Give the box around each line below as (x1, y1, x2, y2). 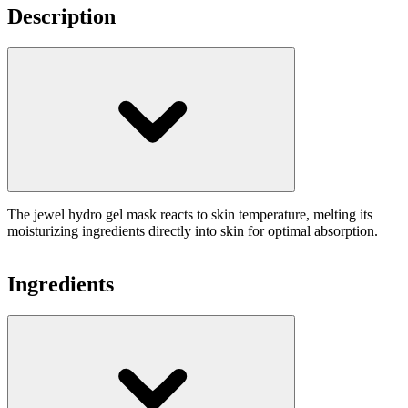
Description (7, 4, 116, 28)
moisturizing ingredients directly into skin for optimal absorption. (7, 222, 378, 239)
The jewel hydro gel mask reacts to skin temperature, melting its (7, 206, 372, 222)
